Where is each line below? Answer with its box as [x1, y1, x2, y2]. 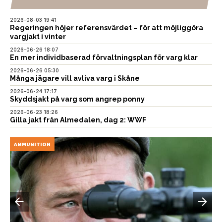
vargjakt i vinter [10, 32, 66, 41]
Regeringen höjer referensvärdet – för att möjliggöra [10, 23, 203, 32]
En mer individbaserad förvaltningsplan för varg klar [10, 53, 198, 61]
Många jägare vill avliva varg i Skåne [10, 74, 140, 82]
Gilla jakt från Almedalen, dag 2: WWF [10, 115, 146, 124]
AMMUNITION [14, 141, 51, 147]
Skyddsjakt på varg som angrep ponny [10, 95, 145, 103]
